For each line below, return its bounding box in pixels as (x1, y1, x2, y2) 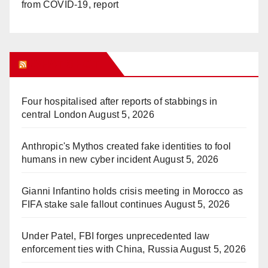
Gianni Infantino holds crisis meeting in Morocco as (22, 185, 243, 196)
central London (22, 109, 87, 120)
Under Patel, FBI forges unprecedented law (22, 230, 210, 241)
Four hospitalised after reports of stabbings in (22, 96, 218, 106)
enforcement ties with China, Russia (22, 243, 178, 254)
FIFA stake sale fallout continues (22, 199, 163, 209)
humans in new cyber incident (22, 154, 151, 165)
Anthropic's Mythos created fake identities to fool (22, 141, 232, 151)
